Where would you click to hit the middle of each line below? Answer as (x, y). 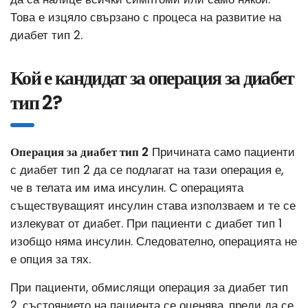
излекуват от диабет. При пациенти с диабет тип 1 (146, 223)
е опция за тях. (52, 259)
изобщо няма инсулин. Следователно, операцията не (154, 241)
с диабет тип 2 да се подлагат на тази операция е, (147, 169)
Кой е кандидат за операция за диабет (152, 78)
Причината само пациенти (222, 152)
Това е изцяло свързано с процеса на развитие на (146, 17)
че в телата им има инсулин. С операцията (127, 187)
